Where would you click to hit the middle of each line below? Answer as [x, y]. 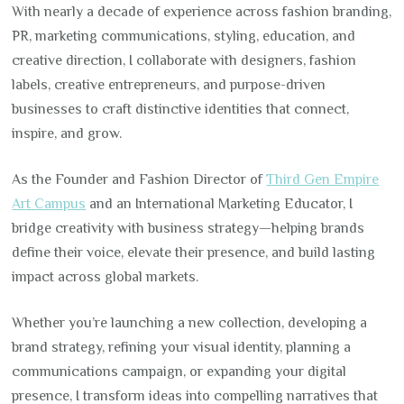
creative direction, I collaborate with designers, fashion [184, 61]
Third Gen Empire [323, 180]
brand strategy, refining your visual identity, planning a [182, 348]
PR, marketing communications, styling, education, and [184, 37]
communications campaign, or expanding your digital [179, 372]
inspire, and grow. [67, 134]
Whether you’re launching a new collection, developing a [190, 323]
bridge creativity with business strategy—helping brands [188, 229]
